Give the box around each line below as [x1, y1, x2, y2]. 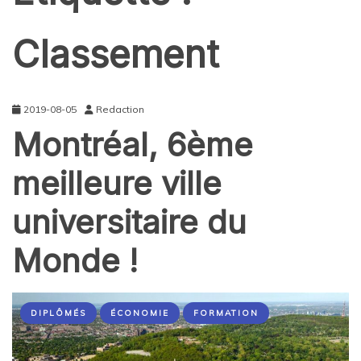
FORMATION [193, 307, 259, 318]
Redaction [96, 102, 144, 115]
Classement [12, 31, 219, 77]
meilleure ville [12, 163, 222, 203]
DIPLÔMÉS [31, 307, 86, 318]
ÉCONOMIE [110, 307, 169, 318]
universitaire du [12, 201, 247, 242]
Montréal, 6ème [12, 124, 253, 164]
